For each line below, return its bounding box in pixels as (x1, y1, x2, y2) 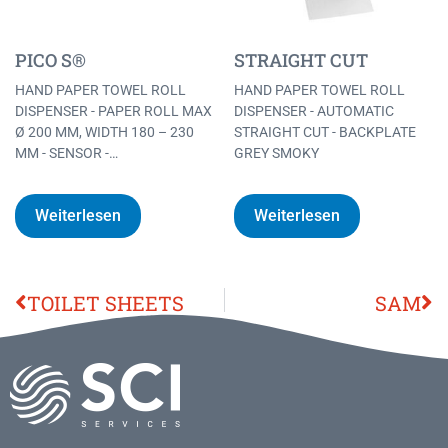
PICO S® (15, 48, 86, 73)
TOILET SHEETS (27, 290, 184, 317)
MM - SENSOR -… (15, 145, 118, 162)
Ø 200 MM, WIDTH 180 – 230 (15, 124, 194, 141)
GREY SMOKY (234, 145, 319, 162)
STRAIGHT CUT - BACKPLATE (234, 124, 416, 141)
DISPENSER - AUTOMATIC (234, 103, 394, 120)
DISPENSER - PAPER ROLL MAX (15, 103, 212, 120)
